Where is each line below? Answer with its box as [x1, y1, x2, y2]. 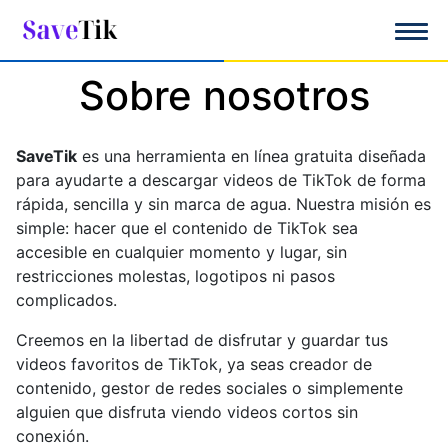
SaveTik [16, 146, 77, 166]
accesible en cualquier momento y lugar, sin [16, 242, 347, 262]
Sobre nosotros [78, 71, 370, 120]
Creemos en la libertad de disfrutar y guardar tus [16, 330, 388, 350]
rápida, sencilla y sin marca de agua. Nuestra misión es [16, 194, 431, 214]
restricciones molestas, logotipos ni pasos [16, 266, 335, 286]
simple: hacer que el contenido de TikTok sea [16, 218, 358, 238]
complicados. [16, 290, 117, 310]
